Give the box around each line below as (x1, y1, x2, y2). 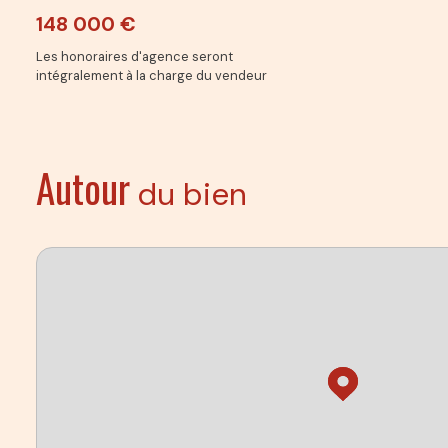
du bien (137, 173, 247, 215)
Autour (36, 157, 130, 216)
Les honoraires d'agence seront (36, 47, 233, 65)
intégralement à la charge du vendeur (36, 66, 267, 84)
